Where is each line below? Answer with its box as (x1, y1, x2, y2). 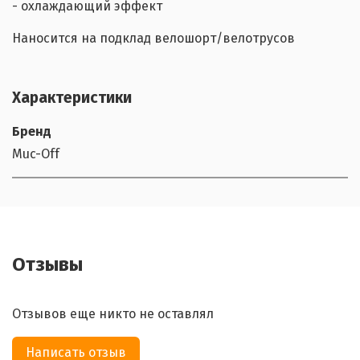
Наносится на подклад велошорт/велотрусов (12, 30, 295, 46)
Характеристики (12, 88, 132, 107)
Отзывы (12, 253, 83, 276)
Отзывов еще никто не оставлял (12, 306, 214, 322)
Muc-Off (12, 145, 59, 162)
